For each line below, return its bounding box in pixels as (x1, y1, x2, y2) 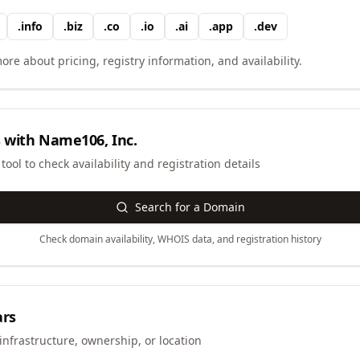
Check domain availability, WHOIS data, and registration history (39, 232, 321, 246)
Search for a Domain (134, 199, 245, 215)
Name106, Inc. (39, 130, 137, 149)
